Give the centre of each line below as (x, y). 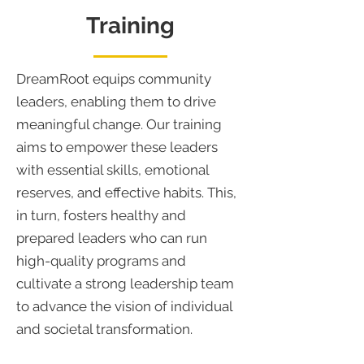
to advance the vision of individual (124, 306)
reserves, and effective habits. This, (126, 193)
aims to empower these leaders (117, 147)
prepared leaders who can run (112, 238)
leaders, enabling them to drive (116, 102)
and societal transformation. (104, 329)
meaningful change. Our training (119, 124)
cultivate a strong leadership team (125, 284)
